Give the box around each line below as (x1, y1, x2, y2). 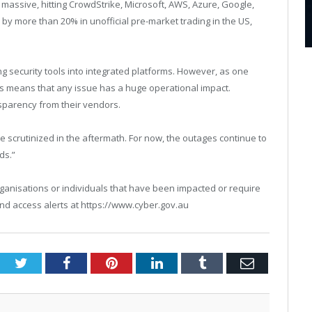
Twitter (26, 255, 68, 270)
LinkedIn (162, 255, 214, 270)
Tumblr (205, 255, 247, 270)
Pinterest (116, 255, 167, 270)
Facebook (69, 255, 124, 270)
